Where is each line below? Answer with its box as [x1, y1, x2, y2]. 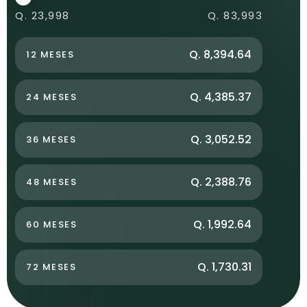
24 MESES [26, 90, 77, 103]
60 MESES [26, 217, 77, 231]
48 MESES [26, 175, 77, 188]
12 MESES [26, 47, 74, 61]
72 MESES [26, 260, 76, 273]
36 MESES [26, 132, 76, 146]
